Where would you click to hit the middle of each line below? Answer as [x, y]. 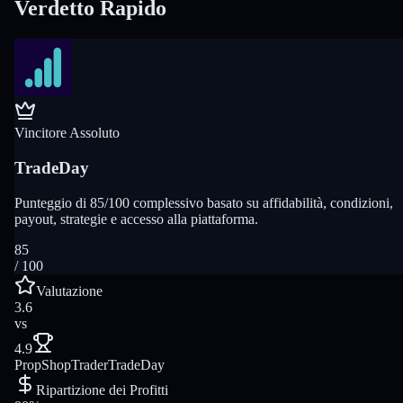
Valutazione [69, 291]
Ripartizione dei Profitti [102, 390]
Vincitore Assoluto [67, 133]
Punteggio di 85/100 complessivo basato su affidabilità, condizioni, [204, 202]
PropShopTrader [61, 364]
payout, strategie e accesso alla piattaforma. [136, 219]
